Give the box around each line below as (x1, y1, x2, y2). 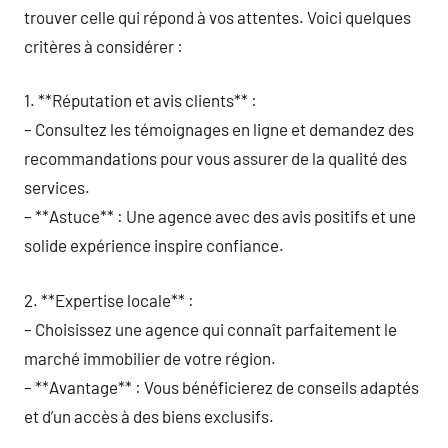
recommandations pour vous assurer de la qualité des (24, 148, 407, 168)
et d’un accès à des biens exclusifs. (24, 405, 274, 426)
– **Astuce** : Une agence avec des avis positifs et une (24, 206, 416, 226)
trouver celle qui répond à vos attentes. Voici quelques (24, 6, 411, 27)
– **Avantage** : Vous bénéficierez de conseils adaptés (24, 376, 419, 397)
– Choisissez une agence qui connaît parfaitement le (24, 318, 397, 339)
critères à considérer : (24, 35, 183, 56)
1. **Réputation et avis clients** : (24, 90, 257, 110)
